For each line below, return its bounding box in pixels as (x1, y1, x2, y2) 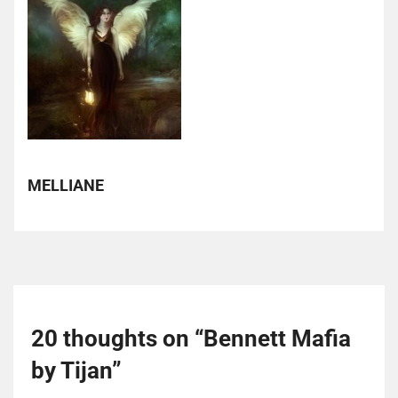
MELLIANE (28, 176, 104, 195)
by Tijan (31, 356, 112, 384)
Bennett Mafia (203, 324, 351, 352)
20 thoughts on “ (31, 324, 203, 352)
